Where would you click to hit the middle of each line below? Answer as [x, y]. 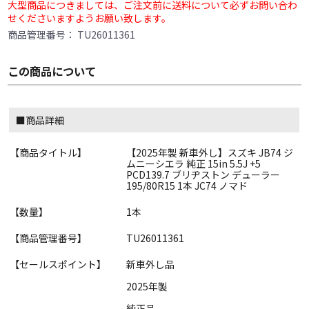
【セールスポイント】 [58, 264]
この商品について [52, 71]
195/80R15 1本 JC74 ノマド [187, 185]
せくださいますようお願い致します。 [90, 18]
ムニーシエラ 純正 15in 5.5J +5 [193, 163]
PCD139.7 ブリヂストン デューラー [203, 174]
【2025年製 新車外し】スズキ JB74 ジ [210, 152]
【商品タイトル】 [49, 152]
